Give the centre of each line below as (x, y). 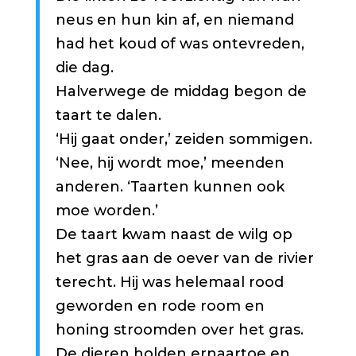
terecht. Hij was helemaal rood (169, 282)
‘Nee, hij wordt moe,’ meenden (170, 163)
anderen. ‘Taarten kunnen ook (170, 186)
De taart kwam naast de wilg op (174, 234)
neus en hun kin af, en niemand (174, 19)
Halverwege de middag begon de (181, 91)
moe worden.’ (106, 210)
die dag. (84, 67)
